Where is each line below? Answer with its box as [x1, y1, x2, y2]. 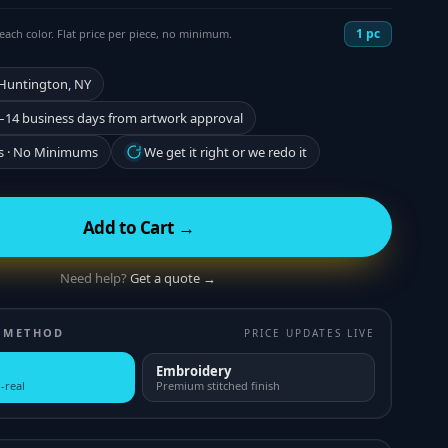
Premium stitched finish [156, 378, 281, 393]
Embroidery [156, 362, 232, 380]
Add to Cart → [82, 215, 195, 239]
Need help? [60, 269, 128, 287]
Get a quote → [130, 269, 217, 287]
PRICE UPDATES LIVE [243, 326, 375, 340]
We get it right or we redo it [143, 142, 307, 161]
